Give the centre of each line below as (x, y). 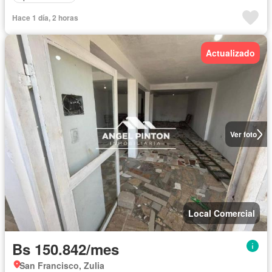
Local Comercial (222, 213)
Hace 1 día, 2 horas (45, 18)
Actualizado (230, 53)
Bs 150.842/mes (66, 249)
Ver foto (243, 134)
